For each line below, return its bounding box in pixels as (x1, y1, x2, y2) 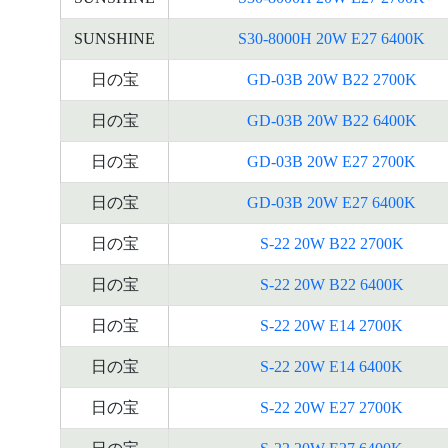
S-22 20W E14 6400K (260, 358, 403, 375)
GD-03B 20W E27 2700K (247, 153, 416, 170)
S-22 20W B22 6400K (259, 276, 404, 293)
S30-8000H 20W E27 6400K (238, 30, 425, 47)
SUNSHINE (74, 30, 155, 47)
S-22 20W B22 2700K (259, 235, 404, 252)
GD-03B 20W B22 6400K (246, 112, 417, 129)
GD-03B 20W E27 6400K (247, 194, 416, 211)
